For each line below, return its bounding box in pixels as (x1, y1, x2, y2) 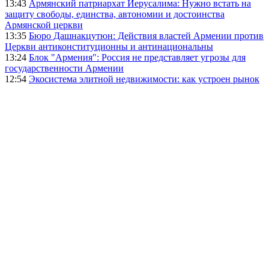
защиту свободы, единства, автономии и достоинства (5, 9, 225, 20)
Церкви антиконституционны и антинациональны (5, 41, 213, 52)
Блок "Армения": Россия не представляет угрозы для (29, 52, 246, 63)
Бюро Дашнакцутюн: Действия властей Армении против (29, 31, 264, 41)
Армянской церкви (5, 20, 83, 31)
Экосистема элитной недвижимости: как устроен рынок (29, 74, 259, 85)
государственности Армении (5, 63, 124, 74)
